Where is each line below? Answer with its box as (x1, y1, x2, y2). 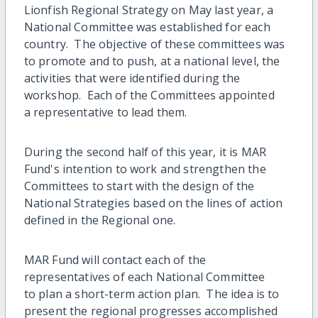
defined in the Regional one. (23, 212, 176, 228)
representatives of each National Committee (23, 269, 265, 285)
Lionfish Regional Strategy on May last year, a (23, 2, 274, 18)
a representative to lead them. (23, 104, 187, 120)
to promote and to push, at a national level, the (23, 53, 280, 69)
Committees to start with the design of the (23, 178, 255, 194)
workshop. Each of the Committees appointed (23, 87, 275, 103)
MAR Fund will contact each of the (23, 252, 207, 268)
